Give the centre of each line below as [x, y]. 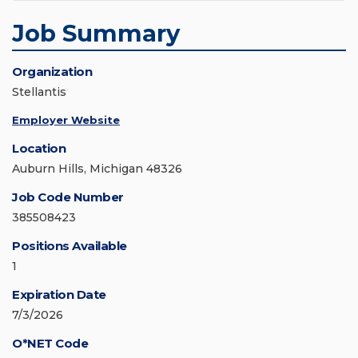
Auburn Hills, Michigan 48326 [97, 169]
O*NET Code [50, 344]
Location [39, 149]
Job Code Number [68, 197]
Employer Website [66, 120]
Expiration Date [59, 295]
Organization [52, 72]
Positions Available [70, 246]
